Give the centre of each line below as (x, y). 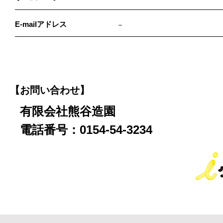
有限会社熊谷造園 (68, 111)
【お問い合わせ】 (50, 90)
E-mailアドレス (41, 24)
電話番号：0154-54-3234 (86, 130)
